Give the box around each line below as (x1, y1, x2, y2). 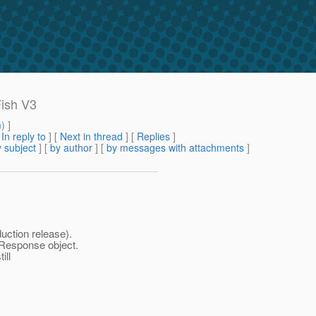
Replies (137, 129, 170, 144)
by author (50, 140, 92, 155)
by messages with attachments (107, 140, 244, 155)
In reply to (1, 129, 46, 144)
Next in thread (60, 129, 123, 144)
